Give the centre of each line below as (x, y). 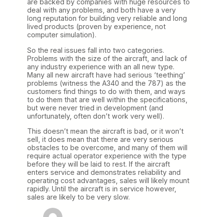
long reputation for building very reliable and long (107, 18)
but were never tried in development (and (95, 108)
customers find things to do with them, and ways (106, 91)
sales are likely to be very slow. (78, 197)
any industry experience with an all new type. (101, 66)
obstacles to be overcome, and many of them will (107, 147)
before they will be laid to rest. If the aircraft (99, 164)
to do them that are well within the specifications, (107, 99)
